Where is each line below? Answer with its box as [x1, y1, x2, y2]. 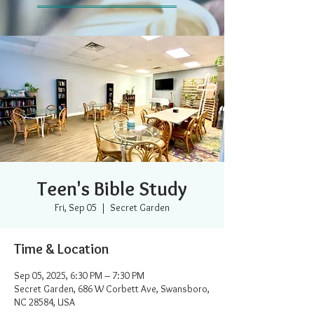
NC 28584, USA [14, 296, 75, 308]
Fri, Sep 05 [55, 201, 97, 214]
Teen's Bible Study [37, 177, 187, 200]
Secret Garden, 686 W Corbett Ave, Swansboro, [14, 282, 210, 295]
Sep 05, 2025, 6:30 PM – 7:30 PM [14, 269, 144, 282]
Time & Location [14, 240, 109, 257]
